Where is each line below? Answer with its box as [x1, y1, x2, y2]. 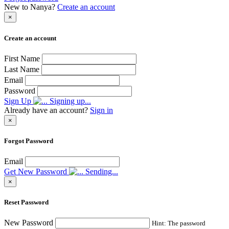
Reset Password [4, 198, 49, 207]
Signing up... [48, 96, 91, 105]
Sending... [83, 167, 118, 176]
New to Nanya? [4, 3, 57, 12]
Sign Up [4, 96, 31, 105]
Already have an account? [4, 105, 90, 114]
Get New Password [4, 167, 67, 176]
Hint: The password [152, 219, 205, 227]
